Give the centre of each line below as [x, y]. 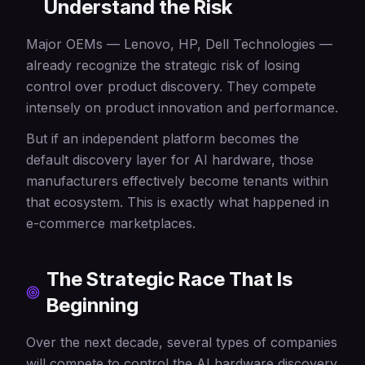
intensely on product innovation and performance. [182, 108]
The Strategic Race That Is [170, 279]
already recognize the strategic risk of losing [163, 65]
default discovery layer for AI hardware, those [170, 160]
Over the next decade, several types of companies [182, 342]
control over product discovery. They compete [171, 86]
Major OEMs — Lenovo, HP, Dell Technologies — [179, 44]
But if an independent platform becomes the [163, 139]
